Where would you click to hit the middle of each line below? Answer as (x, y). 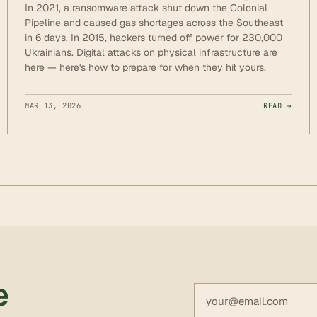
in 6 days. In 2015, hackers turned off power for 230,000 (154, 37)
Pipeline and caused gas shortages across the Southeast (154, 22)
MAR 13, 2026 (53, 105)
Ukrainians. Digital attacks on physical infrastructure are (151, 52)
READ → (278, 105)
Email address (230, 291)
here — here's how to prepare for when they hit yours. (145, 67)
